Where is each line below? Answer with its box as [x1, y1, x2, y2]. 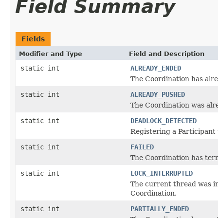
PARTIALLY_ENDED [130, 204, 189, 213]
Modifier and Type [19, 50, 82, 57]
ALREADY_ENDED [130, 64, 181, 72]
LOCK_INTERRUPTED [130, 169, 193, 177]
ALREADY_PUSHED [130, 90, 185, 98]
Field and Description [129, 50, 204, 57]
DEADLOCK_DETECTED [130, 116, 197, 125]
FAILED [130, 143, 154, 151]
